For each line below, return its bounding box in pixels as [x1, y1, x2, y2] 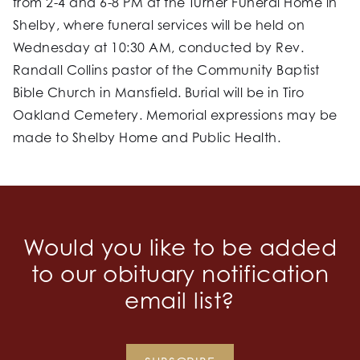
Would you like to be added [22, 234, 337, 261]
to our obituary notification [31, 260, 329, 288]
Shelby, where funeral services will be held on [13, 17, 305, 34]
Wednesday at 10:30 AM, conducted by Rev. [13, 39, 305, 56]
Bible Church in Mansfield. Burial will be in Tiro [13, 84, 305, 101]
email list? [125, 287, 235, 314]
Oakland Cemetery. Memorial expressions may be [13, 107, 337, 124]
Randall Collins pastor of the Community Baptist [13, 62, 320, 79]
